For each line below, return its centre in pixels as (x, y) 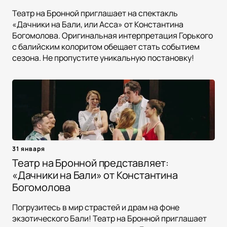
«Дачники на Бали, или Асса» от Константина (98, 25)
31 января (29, 149)
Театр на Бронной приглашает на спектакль (95, 13)
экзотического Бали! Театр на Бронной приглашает (109, 219)
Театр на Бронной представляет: (90, 163)
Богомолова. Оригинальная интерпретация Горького (112, 36)
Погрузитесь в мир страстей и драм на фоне (96, 207)
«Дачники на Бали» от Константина (95, 175)
